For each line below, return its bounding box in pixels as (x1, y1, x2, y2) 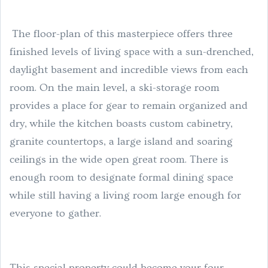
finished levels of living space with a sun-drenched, (10, 45, 254, 58)
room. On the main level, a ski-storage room (10, 81, 220, 94)
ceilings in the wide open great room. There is (10, 153, 229, 166)
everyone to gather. (10, 206, 103, 220)
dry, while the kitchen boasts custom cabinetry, (10, 117, 233, 130)
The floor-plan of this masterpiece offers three (10, 27, 233, 40)
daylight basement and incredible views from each (10, 63, 248, 76)
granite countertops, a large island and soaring (10, 135, 233, 148)
